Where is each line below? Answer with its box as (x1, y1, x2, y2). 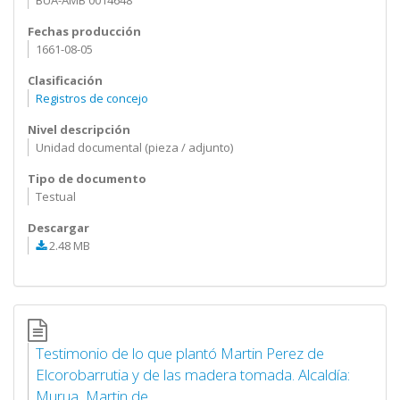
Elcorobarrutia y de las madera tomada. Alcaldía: (35, 364, 350, 385)
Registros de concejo (35, 90, 148, 106)
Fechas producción (28, 23, 141, 39)
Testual (35, 188, 76, 204)
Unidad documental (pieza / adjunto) (35, 139, 233, 155)
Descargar (28, 220, 89, 236)
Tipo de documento (28, 171, 146, 187)
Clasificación (28, 72, 103, 88)
